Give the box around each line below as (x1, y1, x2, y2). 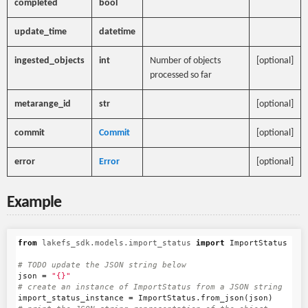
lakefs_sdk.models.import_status (42, 239, 191, 247)
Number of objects (150, 56, 221, 66)
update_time (14, 27, 67, 37)
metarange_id (14, 99, 71, 109)
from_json (201, 294, 244, 302)
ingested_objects (14, 56, 85, 66)
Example (7, 195, 61, 211)
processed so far (150, 70, 212, 80)
